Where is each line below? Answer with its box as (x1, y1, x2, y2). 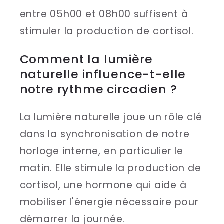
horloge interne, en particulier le (19, 144, 184, 158)
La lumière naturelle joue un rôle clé (19, 110, 202, 124)
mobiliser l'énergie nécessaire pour (19, 195, 199, 209)
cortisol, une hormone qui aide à (19, 178, 187, 192)
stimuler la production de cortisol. (19, 24, 194, 38)
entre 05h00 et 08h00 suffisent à (19, 7, 188, 21)
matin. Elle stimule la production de (19, 161, 201, 175)
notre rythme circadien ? (19, 80, 177, 97)
